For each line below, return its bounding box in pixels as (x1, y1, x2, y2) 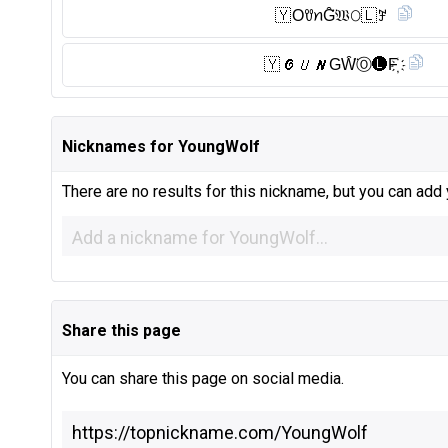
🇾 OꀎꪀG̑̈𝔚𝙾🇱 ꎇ (275, 7, 387, 24)
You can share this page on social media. (62, 369, 344, 388)
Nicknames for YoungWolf (62, 137, 260, 156)
